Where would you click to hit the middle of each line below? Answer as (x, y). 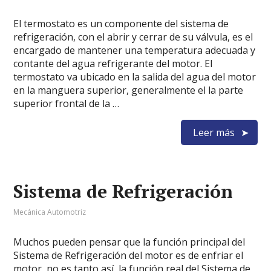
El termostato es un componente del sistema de (121, 24)
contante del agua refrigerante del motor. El (113, 64)
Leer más (214, 132)
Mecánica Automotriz (50, 212)
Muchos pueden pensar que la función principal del (129, 242)
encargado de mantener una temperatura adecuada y (135, 50)
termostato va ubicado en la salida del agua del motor (135, 77)
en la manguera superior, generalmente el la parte (129, 90)
